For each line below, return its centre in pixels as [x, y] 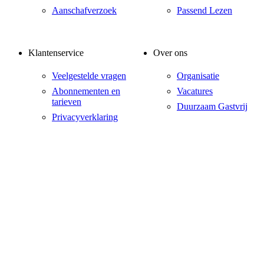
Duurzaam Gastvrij [212, 106]
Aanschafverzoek [84, 11]
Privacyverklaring [85, 117]
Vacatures [195, 91]
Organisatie [198, 75]
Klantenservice [56, 52]
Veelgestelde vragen [89, 75]
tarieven [67, 101]
